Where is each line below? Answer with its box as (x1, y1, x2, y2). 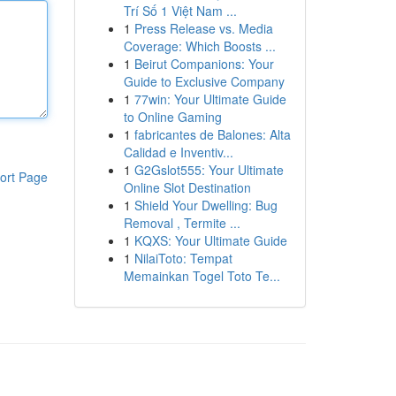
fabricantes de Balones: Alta (133, 126, 291, 143)
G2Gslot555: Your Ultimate (133, 161, 284, 179)
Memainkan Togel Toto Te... (123, 267, 280, 285)
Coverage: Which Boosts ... (123, 37, 276, 55)
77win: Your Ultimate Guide (133, 90, 286, 108)
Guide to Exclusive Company (123, 72, 285, 90)
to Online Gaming (123, 108, 222, 126)
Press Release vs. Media (133, 19, 273, 37)
